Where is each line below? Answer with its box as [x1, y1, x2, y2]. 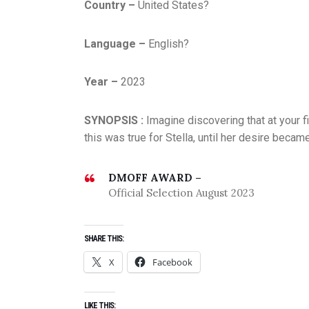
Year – [84, 75, 118, 89]
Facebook [152, 255, 192, 268]
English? [146, 37, 189, 50]
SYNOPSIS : [84, 113, 146, 127]
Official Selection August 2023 [108, 186, 255, 199]
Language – [84, 37, 146, 50]
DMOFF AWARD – [108, 170, 202, 184]
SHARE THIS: [84, 233, 123, 243]
